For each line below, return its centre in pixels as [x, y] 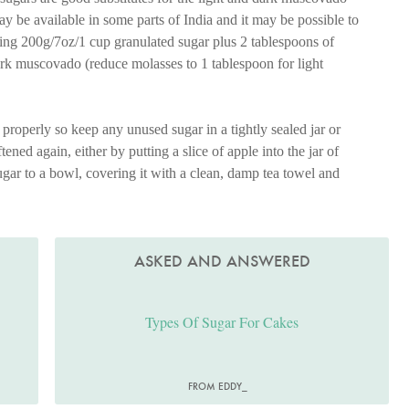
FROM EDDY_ [217, 387]
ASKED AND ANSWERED [222, 262]
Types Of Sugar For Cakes [221, 322]
